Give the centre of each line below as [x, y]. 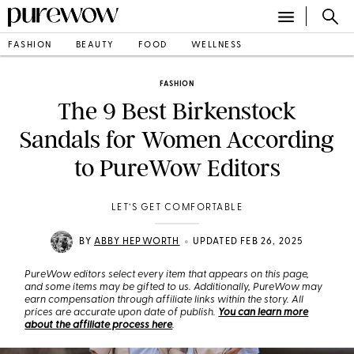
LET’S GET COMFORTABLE [177, 208]
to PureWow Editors [177, 168]
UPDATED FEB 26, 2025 [248, 242]
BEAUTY [95, 45]
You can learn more [264, 313]
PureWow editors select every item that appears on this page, [167, 275]
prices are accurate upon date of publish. [122, 313]
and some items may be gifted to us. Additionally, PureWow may [174, 287]
